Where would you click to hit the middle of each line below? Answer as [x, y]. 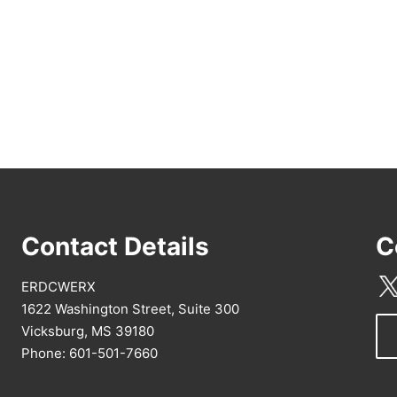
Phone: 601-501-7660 [90, 354]
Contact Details [115, 247]
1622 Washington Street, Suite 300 [130, 309]
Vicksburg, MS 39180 [88, 331]
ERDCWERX [58, 287]
